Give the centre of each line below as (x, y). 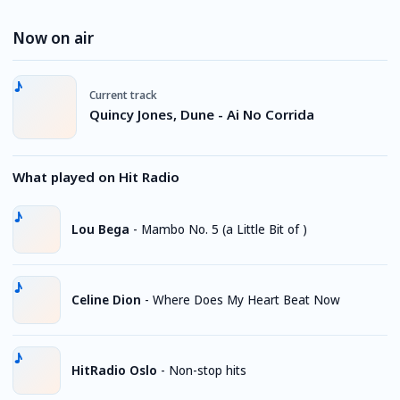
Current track (123, 95)
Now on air (53, 38)
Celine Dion (106, 300)
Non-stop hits (208, 370)
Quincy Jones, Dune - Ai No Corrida (202, 114)
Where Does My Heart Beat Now (246, 300)
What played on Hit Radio (96, 177)
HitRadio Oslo (114, 370)
